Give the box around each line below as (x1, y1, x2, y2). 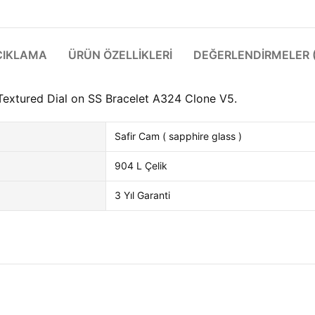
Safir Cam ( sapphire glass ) (115, 130, 242, 142)
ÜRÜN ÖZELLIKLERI (68, 48, 172, 62)
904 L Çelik (115, 160, 167, 172)
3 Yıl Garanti (115, 189, 170, 201)
